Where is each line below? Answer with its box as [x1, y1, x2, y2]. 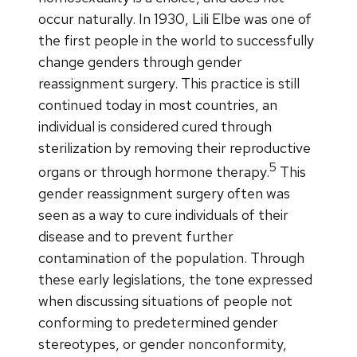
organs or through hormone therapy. [38, 162, 269, 181]
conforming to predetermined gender [38, 312, 278, 331]
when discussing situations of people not [38, 291, 292, 310]
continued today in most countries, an [38, 95, 277, 114]
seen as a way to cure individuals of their [38, 205, 288, 224]
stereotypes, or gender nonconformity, [38, 334, 287, 353]
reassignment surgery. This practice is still [38, 73, 300, 92]
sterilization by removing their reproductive [38, 138, 311, 157]
